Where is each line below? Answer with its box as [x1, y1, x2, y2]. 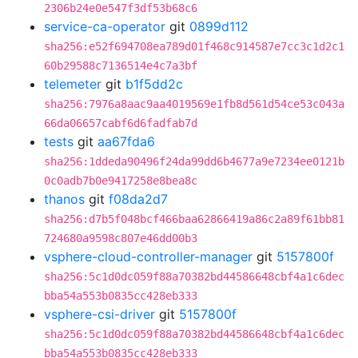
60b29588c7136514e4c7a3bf [44, 59, 197, 72]
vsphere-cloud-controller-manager [44, 249, 253, 265]
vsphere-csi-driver [44, 306, 155, 322]
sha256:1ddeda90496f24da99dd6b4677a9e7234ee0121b [44, 155, 344, 168]
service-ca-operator [44, 18, 165, 34]
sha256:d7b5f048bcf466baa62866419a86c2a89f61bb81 [44, 213, 344, 225]
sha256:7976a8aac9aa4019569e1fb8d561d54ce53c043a [44, 97, 344, 110]
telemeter [44, 76, 101, 92]
